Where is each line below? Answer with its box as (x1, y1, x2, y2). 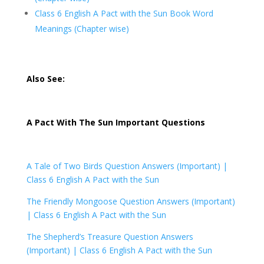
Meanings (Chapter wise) (34, 23, 129, 35)
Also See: (26, 73, 65, 85)
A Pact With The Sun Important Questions (26, 117, 207, 128)
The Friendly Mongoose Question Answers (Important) (26, 196, 235, 207)
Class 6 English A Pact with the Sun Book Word (34, 8, 213, 19)
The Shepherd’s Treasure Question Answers (26, 231, 193, 243)
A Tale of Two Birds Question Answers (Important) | (26, 160, 227, 172)
